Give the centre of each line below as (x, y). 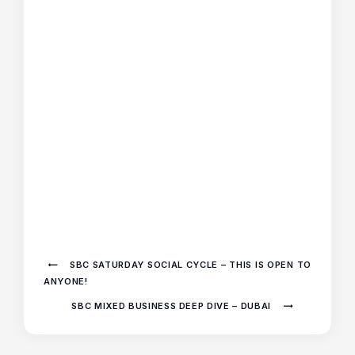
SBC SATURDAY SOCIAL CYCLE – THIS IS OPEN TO (189, 264)
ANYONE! (66, 281)
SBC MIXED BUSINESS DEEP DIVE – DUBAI (173, 305)
